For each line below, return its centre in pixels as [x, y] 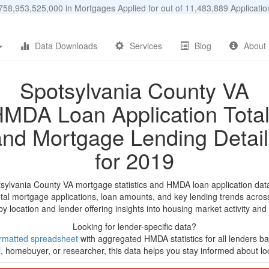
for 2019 [134, 160]
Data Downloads [66, 46]
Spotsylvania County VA [134, 90]
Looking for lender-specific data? [134, 226]
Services [146, 46]
